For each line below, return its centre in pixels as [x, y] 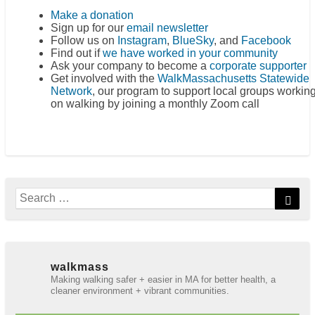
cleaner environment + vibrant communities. [140, 290]
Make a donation [92, 15]
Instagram [142, 40]
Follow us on [84, 40]
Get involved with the [104, 78]
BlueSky [193, 40]
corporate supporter [258, 65]
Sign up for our [89, 27]
